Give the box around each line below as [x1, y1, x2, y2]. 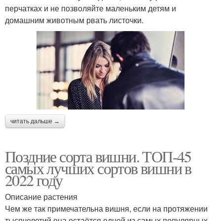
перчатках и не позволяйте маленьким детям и [5, 2, 176, 14]
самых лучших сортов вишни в [5, 157, 191, 179]
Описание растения [5, 190, 77, 202]
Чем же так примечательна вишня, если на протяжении [5, 202, 208, 214]
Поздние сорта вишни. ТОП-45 [5, 145, 191, 167]
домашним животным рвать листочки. [5, 14, 144, 26]
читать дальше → [10, 117, 60, 125]
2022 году [5, 169, 63, 190]
